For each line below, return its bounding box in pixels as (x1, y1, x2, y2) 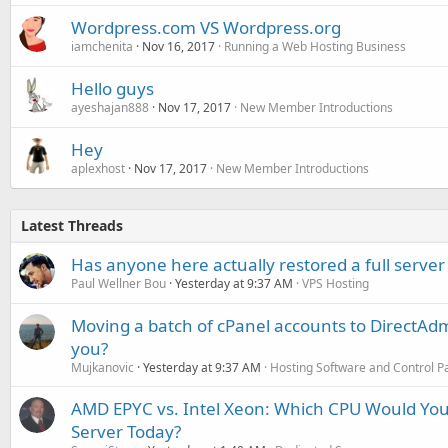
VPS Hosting (302, 275, 369, 293)
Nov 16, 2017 (142, 38, 215, 56)
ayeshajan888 (71, 99, 149, 117)
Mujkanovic (71, 359, 134, 377)
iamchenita (71, 38, 133, 56)
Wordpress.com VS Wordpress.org (71, 16, 341, 40)
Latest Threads (21, 216, 123, 236)
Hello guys (71, 77, 154, 101)
